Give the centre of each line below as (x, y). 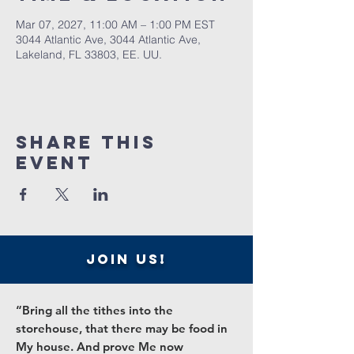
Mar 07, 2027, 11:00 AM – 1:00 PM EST (115, 24)
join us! (126, 259)
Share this (86, 142)
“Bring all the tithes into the (94, 310)
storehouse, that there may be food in (122, 328)
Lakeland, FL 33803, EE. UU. (89, 55)
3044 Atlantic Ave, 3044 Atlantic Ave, (108, 40)
